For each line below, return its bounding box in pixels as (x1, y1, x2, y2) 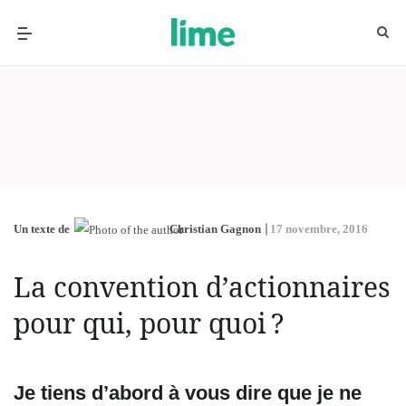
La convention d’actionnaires (14, 267, 391, 305)
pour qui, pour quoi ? (14, 304, 284, 342)
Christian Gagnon (169, 221, 261, 236)
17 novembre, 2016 (270, 221, 368, 236)
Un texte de (14, 221, 70, 236)
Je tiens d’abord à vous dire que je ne (14, 381, 362, 404)
